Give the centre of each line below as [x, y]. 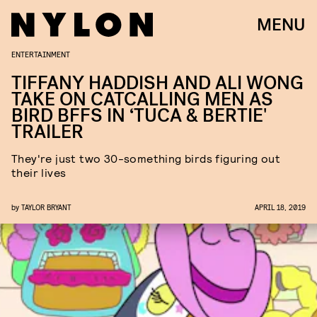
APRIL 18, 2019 [280, 207]
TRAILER [47, 132]
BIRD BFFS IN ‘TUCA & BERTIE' [139, 116]
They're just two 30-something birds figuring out [146, 158]
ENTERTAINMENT [41, 54]
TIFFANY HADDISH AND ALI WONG [157, 83]
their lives [39, 172]
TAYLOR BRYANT [46, 207]
